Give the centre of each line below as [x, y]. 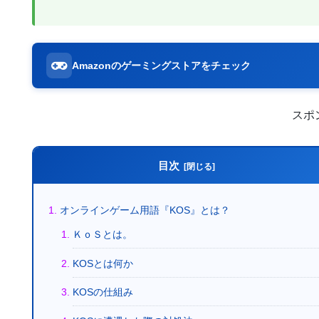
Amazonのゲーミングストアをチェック [161, 65]
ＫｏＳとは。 [102, 234]
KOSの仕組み [103, 292]
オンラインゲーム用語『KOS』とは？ [145, 210]
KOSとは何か [103, 263]
